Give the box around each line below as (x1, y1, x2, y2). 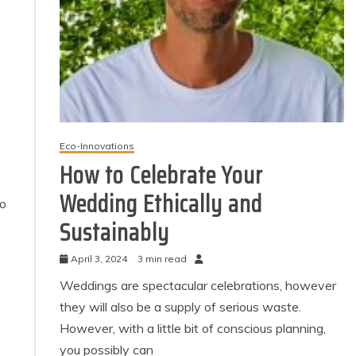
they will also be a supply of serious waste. (60, 299, 302, 315)
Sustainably (60, 214, 170, 252)
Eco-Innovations (60, 140, 135, 153)
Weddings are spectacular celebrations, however (60, 277, 337, 294)
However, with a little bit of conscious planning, (60, 320, 327, 337)
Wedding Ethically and (60, 185, 263, 223)
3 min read (137, 253, 188, 265)
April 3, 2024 (71, 253, 128, 265)
